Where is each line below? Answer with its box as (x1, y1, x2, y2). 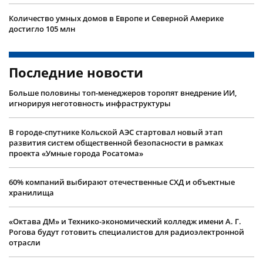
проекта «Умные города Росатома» (9, 148, 143, 159)
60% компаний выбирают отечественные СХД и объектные (9, 177, 235, 188)
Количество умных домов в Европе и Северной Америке (9, 13, 224, 24)
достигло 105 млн (9, 23, 75, 35)
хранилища (9, 187, 54, 198)
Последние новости (9, 63, 143, 82)
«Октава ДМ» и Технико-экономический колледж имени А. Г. (9, 216, 241, 227)
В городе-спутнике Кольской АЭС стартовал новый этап (9, 127, 222, 138)
